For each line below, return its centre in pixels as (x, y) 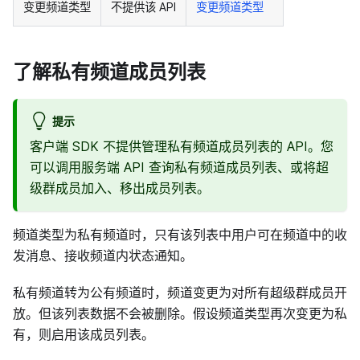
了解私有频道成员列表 (109, 71)
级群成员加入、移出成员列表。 (120, 188)
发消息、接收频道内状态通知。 (103, 256)
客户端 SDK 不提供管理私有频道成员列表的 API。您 (182, 147)
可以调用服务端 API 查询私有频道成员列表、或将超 (179, 168)
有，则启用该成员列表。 (84, 335)
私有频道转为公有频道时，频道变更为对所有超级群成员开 (180, 293)
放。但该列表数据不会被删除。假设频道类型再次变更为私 (180, 314)
